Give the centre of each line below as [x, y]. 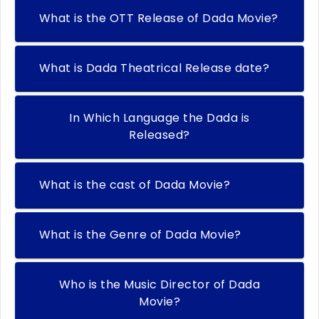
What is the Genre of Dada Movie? [140, 235]
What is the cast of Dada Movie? [135, 185]
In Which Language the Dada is [159, 118]
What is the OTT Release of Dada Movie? [158, 19]
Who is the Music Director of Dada [159, 285]
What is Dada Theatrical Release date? [154, 68]
